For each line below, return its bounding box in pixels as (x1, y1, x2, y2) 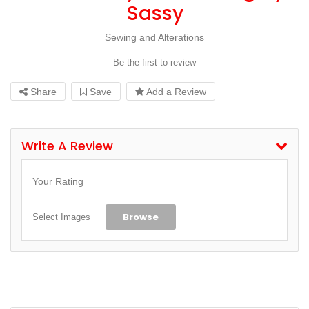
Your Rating (32, 175, 83, 187)
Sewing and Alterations (105, 31, 204, 43)
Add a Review (144, 86, 206, 97)
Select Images (32, 211, 90, 222)
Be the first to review (112, 57, 196, 68)
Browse (123, 210, 159, 223)
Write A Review (21, 137, 113, 154)
